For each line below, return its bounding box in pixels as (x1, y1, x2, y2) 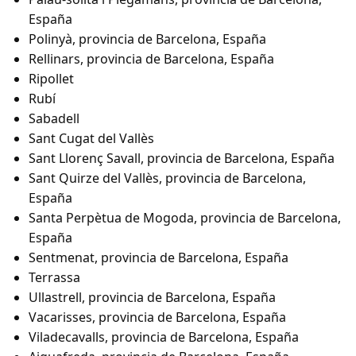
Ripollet (29, 70, 74, 88)
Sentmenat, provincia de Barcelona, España (29, 249, 288, 267)
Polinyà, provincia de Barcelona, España (29, 30, 266, 48)
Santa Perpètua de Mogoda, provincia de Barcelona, (29, 209, 341, 227)
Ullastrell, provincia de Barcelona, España (29, 288, 276, 307)
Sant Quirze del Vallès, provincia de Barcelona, (29, 169, 306, 188)
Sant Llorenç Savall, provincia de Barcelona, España (29, 149, 335, 168)
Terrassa (29, 269, 80, 287)
